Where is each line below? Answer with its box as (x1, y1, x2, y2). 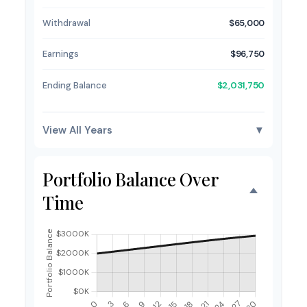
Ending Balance (42, 79, 107, 91)
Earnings (42, 48, 79, 60)
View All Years (42, 123, 112, 137)
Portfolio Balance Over (42, 167, 218, 191)
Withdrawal (42, 17, 90, 29)
